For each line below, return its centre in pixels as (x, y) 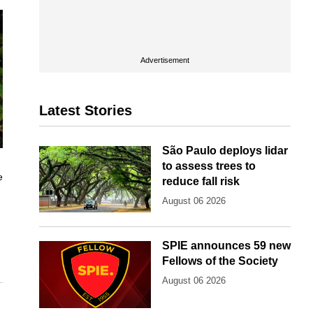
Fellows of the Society (220, 261)
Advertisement (165, 60)
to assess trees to (209, 166)
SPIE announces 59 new (226, 246)
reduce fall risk (201, 181)
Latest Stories (86, 110)
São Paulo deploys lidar (225, 151)
